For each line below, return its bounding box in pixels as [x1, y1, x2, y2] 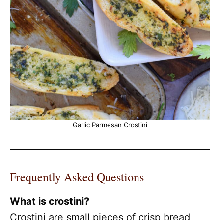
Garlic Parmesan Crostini [73, 120, 147, 129]
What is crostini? [10, 195, 89, 207]
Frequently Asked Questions [10, 168, 144, 185]
